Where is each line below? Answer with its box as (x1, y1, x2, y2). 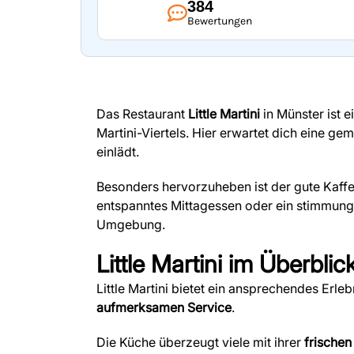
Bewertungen (187, 14, 253, 28)
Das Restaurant (96, 106, 188, 122)
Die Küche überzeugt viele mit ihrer (96, 334, 304, 350)
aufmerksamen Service (96, 299, 232, 315)
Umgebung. (96, 217, 165, 232)
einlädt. (96, 144, 139, 160)
